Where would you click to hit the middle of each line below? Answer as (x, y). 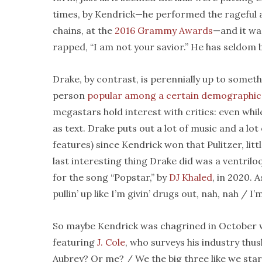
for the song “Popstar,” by (111, 177)
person (70, 95)
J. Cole (111, 242)
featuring (75, 242)
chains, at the (84, 30)
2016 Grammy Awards (164, 30)
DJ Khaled (191, 177)
